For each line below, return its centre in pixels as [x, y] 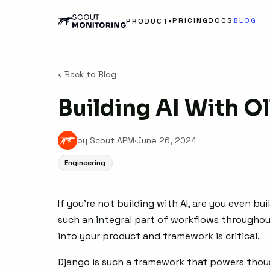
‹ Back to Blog [87, 74]
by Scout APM [106, 140]
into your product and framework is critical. [159, 236]
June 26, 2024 [166, 140]
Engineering [85, 163]
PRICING [190, 20]
